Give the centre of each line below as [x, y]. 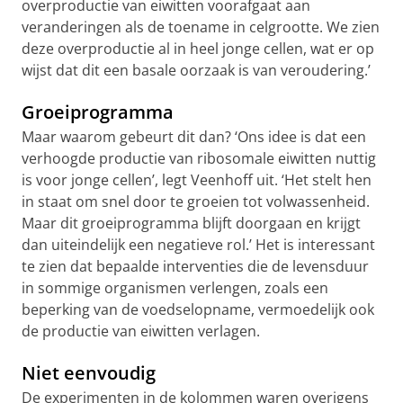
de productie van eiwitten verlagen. [141, 331]
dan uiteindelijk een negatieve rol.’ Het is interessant [198, 244]
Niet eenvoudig [89, 372]
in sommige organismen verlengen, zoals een [175, 287]
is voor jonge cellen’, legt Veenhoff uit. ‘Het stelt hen [197, 179]
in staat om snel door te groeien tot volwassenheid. [196, 201]
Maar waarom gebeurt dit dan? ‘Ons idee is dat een [194, 136]
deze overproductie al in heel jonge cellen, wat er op [198, 48]
